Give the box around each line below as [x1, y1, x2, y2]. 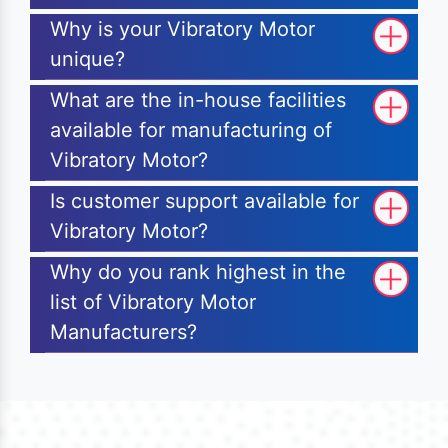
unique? [50, 47, 125, 72]
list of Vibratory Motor [50, 290, 256, 315]
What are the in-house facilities [50, 88, 346, 113]
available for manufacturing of [50, 118, 332, 143]
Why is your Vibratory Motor [50, 17, 315, 42]
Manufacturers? [50, 320, 197, 345]
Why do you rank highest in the [50, 260, 346, 285]
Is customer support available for [50, 189, 359, 214]
